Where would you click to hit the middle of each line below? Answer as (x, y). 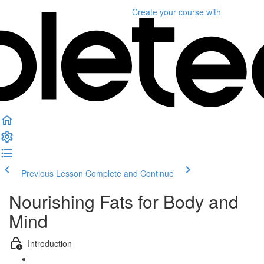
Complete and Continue (130, 173)
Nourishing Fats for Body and (124, 201)
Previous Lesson (52, 173)
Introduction (50, 243)
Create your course (168, 12)
